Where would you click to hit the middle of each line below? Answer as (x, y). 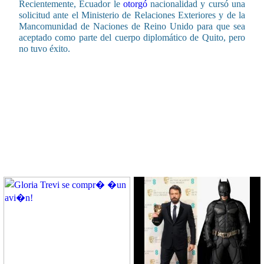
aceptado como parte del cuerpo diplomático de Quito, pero (132, 37)
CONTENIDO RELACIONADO (128, 159)
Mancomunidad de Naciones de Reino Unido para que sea (132, 26)
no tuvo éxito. (44, 48)
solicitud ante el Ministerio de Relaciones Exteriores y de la (132, 15)
